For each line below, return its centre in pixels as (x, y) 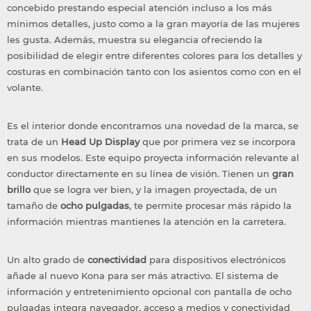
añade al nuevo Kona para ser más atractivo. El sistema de (143, 276)
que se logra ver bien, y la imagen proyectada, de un (154, 190)
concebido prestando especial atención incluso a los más (140, 8)
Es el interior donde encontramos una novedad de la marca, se (153, 126)
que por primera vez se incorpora (218, 142)
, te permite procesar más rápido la (210, 206)
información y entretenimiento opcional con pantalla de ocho (149, 292)
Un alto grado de (47, 260)
